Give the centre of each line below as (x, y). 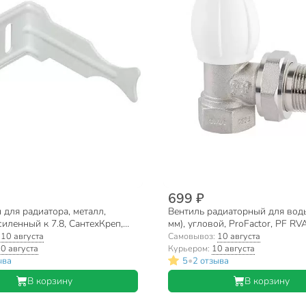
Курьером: (190, 249)
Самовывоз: (192, 236)
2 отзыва (210, 261)
